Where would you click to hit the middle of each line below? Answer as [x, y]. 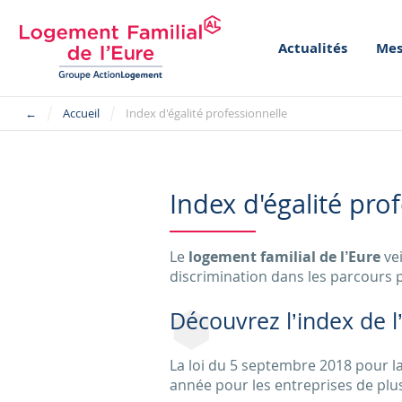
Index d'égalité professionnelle [206, 113]
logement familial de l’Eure [284, 256]
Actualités [313, 48]
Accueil [81, 113]
